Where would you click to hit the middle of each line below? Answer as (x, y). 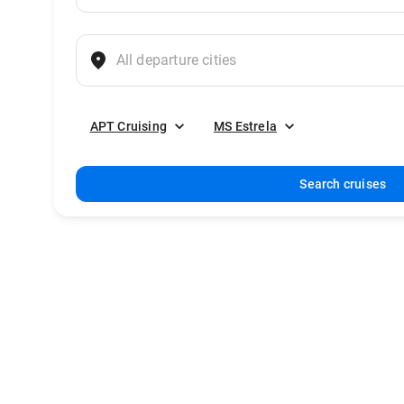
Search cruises (343, 184)
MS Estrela (245, 126)
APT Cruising (128, 126)
